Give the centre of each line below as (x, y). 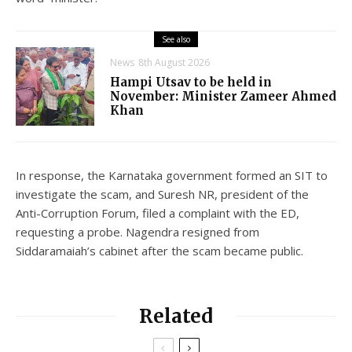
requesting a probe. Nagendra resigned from (137, 231)
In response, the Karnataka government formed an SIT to (172, 175)
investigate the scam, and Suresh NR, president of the (162, 194)
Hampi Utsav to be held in (191, 82)
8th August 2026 (174, 62)
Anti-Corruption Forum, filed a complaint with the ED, (158, 213)
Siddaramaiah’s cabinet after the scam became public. (159, 250)
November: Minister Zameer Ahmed (223, 96)
